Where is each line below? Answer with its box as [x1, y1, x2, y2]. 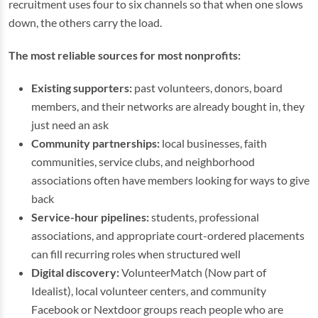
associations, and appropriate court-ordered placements [31, 229, 305, 242]
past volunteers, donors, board [132, 81, 283, 94]
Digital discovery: [31, 265, 119, 279]
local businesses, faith [160, 136, 267, 150]
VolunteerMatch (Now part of [119, 265, 266, 279]
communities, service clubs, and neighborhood [31, 155, 255, 168]
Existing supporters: [31, 81, 132, 94]
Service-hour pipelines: [31, 210, 149, 224]
